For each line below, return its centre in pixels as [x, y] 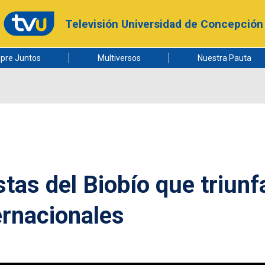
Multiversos [119, 58]
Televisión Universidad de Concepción [164, 24]
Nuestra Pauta [224, 58]
